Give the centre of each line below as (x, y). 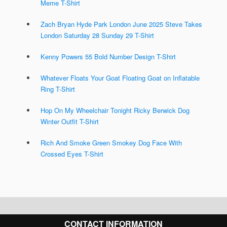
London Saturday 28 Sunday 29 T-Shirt (97, 35)
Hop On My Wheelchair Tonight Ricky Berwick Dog (115, 110)
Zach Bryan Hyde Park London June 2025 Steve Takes (121, 24)
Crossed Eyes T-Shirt (72, 154)
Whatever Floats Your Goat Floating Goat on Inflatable (120, 78)
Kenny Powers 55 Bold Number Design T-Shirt (108, 57)
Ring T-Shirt (58, 89)
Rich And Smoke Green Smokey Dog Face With (111, 143)
